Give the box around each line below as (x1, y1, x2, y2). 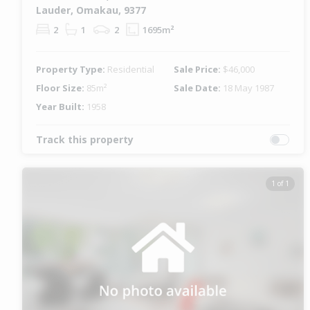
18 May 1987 (223, 82, 275, 95)
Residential (107, 63, 154, 76)
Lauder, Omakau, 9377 (36, 3, 146, 17)
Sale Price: (174, 63, 224, 76)
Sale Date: (174, 82, 224, 95)
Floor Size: (36, 82, 86, 95)
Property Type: (36, 63, 107, 76)
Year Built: (36, 100, 86, 113)
